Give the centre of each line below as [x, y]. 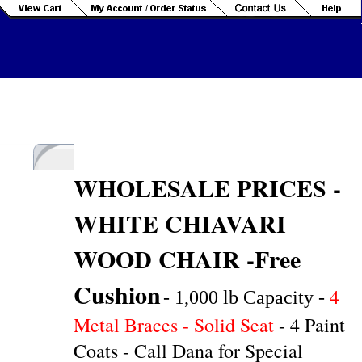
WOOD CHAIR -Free [187, 259]
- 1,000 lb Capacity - [246, 297]
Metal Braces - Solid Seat [176, 325]
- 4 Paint [312, 325]
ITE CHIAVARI [201, 223]
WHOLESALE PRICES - [207, 187]
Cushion [117, 294]
